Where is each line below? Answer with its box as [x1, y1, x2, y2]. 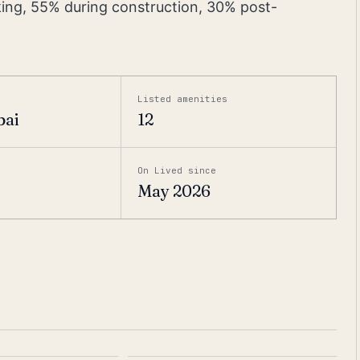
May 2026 [137, 181, 211, 201]
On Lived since [137, 165, 217, 176]
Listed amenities [137, 93, 228, 104]
